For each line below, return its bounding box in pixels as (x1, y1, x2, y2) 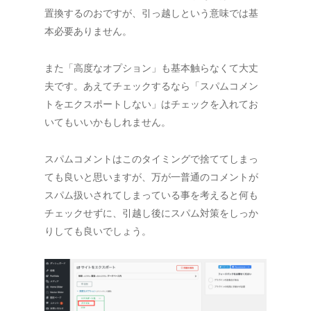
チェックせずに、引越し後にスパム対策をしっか (44, 206, 258, 220)
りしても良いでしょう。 (44, 224, 151, 238)
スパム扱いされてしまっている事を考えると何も (44, 188, 258, 202)
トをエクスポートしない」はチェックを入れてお (44, 97, 258, 111)
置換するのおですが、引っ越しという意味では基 (44, 6, 258, 20)
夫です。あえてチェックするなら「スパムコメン (44, 79, 258, 93)
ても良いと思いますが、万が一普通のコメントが (44, 170, 258, 184)
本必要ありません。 (44, 24, 132, 38)
